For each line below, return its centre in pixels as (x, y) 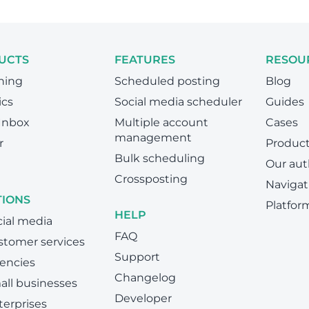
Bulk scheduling (159, 158)
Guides (285, 102)
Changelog (145, 278)
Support (137, 257)
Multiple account (161, 122)
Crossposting (151, 179)
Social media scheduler (178, 102)
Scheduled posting (167, 81)
